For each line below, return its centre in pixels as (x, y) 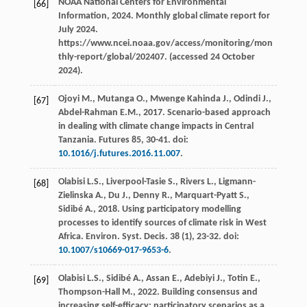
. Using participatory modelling (179, 209)
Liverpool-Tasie (136, 182)
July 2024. (78, 29)
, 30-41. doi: (164, 140)
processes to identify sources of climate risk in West (162, 223)
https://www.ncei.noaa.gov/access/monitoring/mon (165, 43)
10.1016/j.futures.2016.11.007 (119, 153)
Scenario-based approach (219, 112)
